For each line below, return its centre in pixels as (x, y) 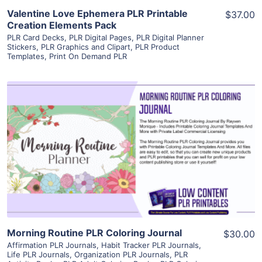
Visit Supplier (131, 166)
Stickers (22, 46)
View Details (131, 132)
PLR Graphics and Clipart (86, 46)
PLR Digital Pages (100, 37)
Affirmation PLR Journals (52, 245)
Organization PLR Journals (122, 255)
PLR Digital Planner (170, 37)
